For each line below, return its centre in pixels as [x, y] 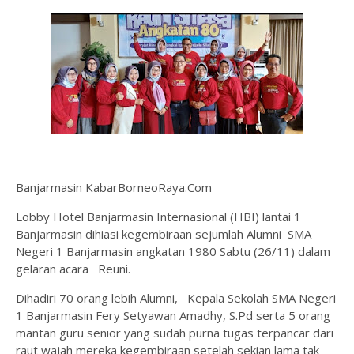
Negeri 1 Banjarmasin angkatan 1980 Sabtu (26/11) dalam [173, 252]
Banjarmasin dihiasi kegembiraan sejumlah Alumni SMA [164, 234]
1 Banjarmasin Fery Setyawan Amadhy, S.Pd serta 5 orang [173, 316]
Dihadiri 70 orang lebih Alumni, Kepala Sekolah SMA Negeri [176, 298]
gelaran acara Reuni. [73, 269]
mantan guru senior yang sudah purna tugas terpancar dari [175, 333]
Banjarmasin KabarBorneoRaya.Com [114, 188]
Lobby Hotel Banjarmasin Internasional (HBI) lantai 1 [160, 217]
